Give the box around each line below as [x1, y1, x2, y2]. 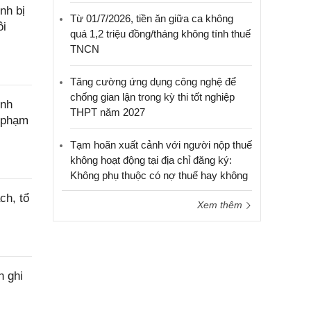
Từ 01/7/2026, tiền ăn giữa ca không [70, 12, 233, 24]
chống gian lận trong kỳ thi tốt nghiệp [70, 91, 235, 103]
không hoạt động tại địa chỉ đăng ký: [70, 154, 232, 166]
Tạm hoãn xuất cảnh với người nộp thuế [70, 139, 252, 151]
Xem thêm [197, 199, 245, 210]
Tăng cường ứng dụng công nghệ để [70, 76, 236, 87]
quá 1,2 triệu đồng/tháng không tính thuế [70, 28, 251, 40]
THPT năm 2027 [70, 106, 145, 118]
